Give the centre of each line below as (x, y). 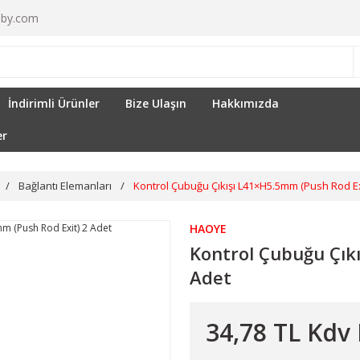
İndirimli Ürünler (53, 103)
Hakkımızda (245, 103)
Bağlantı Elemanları (65, 186)
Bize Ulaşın (155, 103)
